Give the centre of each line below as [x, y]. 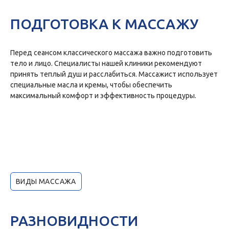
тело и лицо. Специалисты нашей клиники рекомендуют [106, 64]
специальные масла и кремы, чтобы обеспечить [91, 85]
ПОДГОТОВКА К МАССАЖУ [104, 24]
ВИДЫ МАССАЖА [46, 182]
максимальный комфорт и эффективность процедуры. [103, 96]
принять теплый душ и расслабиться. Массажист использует [114, 74]
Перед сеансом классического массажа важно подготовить [111, 53]
